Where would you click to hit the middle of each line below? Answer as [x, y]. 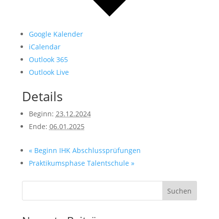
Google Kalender [56, 34]
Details [42, 96]
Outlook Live [49, 72]
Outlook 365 [48, 59]
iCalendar [44, 46]
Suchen [180, 191]
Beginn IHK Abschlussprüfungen [86, 150]
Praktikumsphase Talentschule [80, 163]
